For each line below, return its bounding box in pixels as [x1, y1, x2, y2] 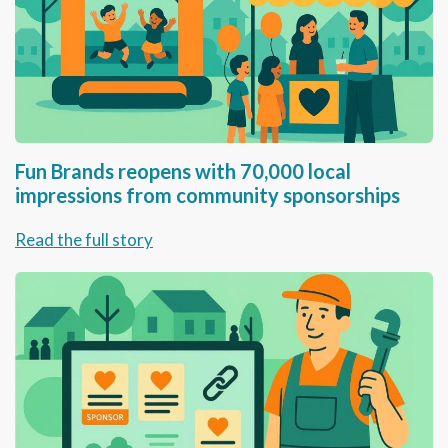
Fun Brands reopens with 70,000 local [15, 159, 351, 184]
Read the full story [15, 229, 153, 251]
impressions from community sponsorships [15, 183, 400, 208]
